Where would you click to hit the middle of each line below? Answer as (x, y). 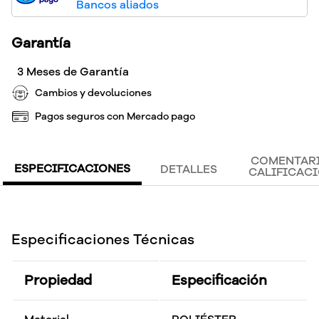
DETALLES (189, 170)
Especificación (219, 281)
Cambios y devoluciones (93, 93)
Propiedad (58, 281)
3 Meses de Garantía (73, 72)
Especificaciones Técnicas (103, 240)
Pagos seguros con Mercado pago (115, 117)
